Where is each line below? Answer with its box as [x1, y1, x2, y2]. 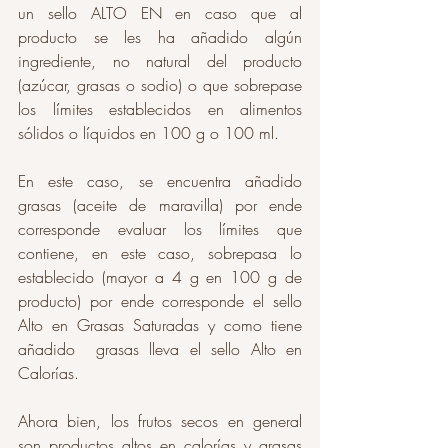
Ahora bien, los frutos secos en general [18, 409, 302, 432]
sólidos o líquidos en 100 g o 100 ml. [18, 121, 284, 144]
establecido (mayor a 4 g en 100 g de [18, 265, 302, 288]
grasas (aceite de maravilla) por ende [18, 193, 302, 216]
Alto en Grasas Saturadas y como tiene [18, 313, 302, 336]
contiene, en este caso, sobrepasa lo [18, 241, 302, 264]
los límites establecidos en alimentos [18, 97, 302, 120]
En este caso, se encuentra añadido [18, 169, 302, 192]
